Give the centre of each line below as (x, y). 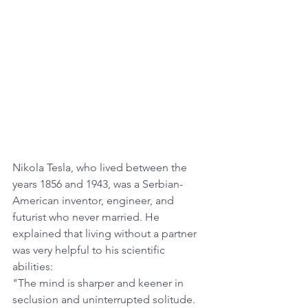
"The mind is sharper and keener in (99, 283)
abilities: (34, 266)
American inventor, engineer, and (95, 200)
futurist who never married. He (87, 217)
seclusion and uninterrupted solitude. (105, 299)
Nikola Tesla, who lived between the (101, 167)
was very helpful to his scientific (90, 250)
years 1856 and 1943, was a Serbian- (98, 184)
